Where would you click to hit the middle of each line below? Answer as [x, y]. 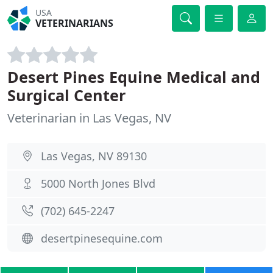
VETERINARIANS [75, 23]
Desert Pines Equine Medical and [134, 77]
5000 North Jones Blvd [98, 183]
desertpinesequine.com [102, 238]
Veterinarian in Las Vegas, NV [89, 118]
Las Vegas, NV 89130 [94, 156]
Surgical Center [66, 95]
